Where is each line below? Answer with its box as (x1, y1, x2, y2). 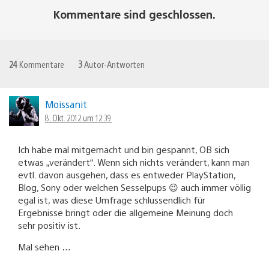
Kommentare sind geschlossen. (53, 7, 216, 21)
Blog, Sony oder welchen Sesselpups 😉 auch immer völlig (18, 181, 251, 193)
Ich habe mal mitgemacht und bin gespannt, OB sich (18, 143, 229, 155)
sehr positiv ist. (18, 219, 80, 231)
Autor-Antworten (82, 58, 145, 70)
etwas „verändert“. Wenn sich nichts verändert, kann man (18, 156, 250, 168)
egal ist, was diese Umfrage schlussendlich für (18, 193, 205, 205)
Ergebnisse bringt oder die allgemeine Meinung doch (18, 206, 233, 218)
